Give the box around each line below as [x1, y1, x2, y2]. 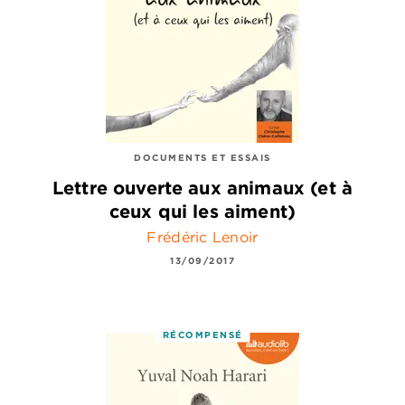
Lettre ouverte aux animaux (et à [52, 175, 353, 199]
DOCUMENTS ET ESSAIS [134, 151, 271, 165]
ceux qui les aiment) [108, 199, 297, 222]
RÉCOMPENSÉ [162, 327, 243, 341]
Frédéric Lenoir [146, 227, 259, 246]
